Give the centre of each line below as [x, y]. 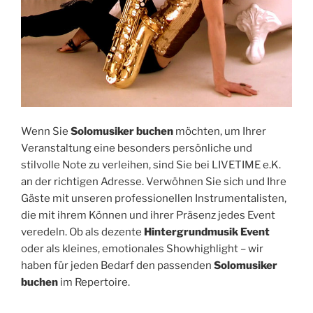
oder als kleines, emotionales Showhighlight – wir [142, 248]
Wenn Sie [46, 131]
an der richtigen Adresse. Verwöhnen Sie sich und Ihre [154, 181]
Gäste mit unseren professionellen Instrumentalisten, [154, 198]
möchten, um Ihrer [220, 131]
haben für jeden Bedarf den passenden [117, 265]
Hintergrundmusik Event [207, 232]
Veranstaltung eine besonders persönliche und [137, 148]
